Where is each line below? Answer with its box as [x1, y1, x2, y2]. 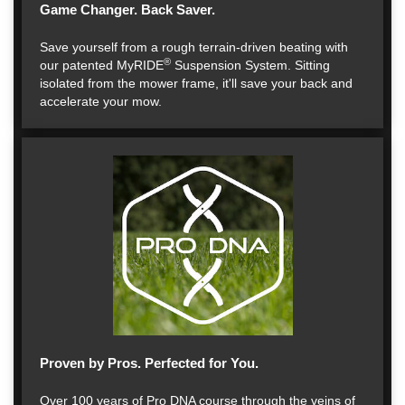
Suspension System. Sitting [171, 58, 330, 72]
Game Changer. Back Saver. [40, 2, 215, 17]
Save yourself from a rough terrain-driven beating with [40, 40, 348, 54]
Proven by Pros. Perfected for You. [40, 355, 259, 371]
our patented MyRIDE [40, 58, 164, 72]
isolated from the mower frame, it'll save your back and [40, 76, 353, 90]
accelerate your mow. [40, 94, 162, 108]
